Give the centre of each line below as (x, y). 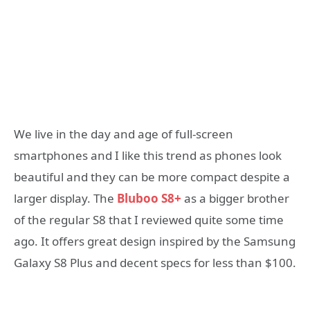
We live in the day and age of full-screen (124, 134)
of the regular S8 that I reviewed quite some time (149, 220)
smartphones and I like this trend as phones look (148, 156)
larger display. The (65, 199)
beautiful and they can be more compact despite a (152, 177)
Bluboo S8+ (149, 199)
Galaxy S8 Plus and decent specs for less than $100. (155, 263)
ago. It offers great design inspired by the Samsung (155, 241)
